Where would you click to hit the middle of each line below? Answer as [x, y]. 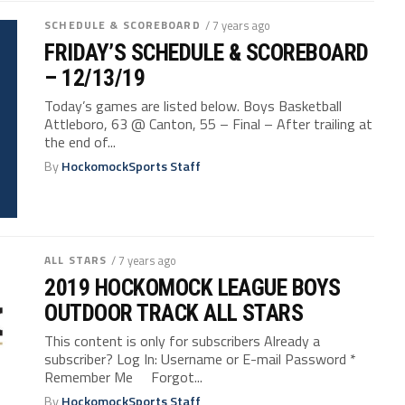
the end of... [80, 141]
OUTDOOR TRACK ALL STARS [174, 312]
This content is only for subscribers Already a [183, 340]
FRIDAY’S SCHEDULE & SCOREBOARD [207, 52]
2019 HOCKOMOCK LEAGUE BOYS [193, 287]
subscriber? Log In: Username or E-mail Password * [201, 358]
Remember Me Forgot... [124, 377]
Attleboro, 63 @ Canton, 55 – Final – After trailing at [209, 123]
